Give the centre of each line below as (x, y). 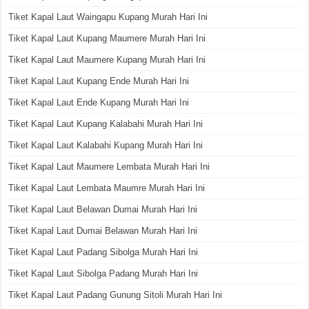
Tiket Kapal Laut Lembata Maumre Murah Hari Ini (107, 188)
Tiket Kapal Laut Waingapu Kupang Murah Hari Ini (108, 17)
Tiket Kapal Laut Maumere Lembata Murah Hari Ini (109, 166)
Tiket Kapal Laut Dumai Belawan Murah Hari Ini (103, 230)
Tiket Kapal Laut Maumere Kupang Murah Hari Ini (107, 59)
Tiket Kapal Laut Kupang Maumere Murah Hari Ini (107, 38)
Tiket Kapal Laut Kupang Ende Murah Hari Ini (99, 81)
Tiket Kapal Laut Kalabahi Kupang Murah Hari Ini (106, 145)
